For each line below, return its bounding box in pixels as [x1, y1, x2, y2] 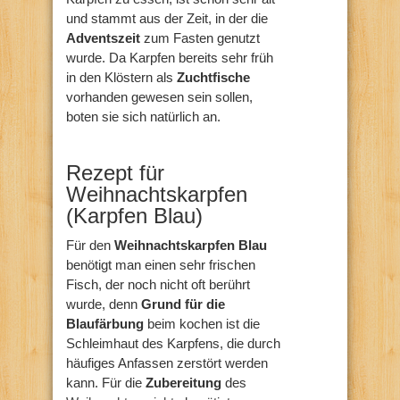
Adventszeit [66, 29, 144, 46]
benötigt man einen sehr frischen [66, 256, 255, 272]
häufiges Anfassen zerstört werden [66, 354, 268, 371]
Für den [66, 237, 114, 253]
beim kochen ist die [147, 315, 260, 331]
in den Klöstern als [66, 69, 177, 85]
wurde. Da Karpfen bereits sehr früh [66, 49, 273, 65]
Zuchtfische [177, 69, 250, 85]
